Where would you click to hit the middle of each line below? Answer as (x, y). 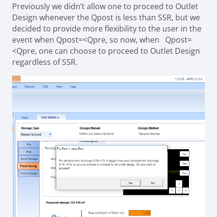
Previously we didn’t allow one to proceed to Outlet (105, 6)
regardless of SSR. (45, 62)
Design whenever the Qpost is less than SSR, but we (106, 17)
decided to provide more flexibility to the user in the (107, 29)
